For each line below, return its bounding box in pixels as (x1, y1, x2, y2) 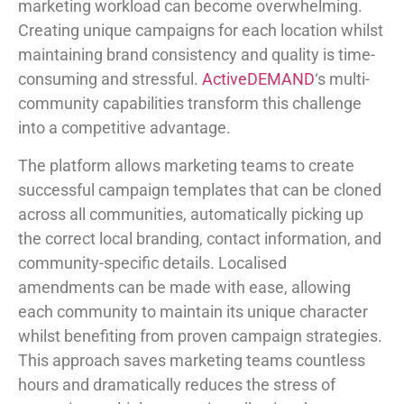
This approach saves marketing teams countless (18, 350, 365, 370)
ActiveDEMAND (202, 69, 315, 89)
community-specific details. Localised (18, 252, 287, 272)
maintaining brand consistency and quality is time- (18, 45, 375, 65)
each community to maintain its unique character (18, 301, 368, 321)
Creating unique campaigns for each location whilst (18, 21, 383, 41)
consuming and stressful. (18, 69, 202, 89)
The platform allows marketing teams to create (18, 155, 354, 175)
